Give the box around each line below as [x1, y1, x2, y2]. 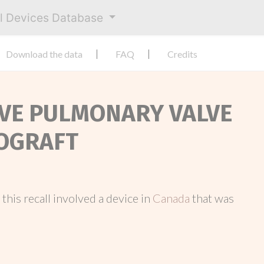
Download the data [6, 48, 82, 60]
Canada [153, 191, 192, 205]
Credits [167, 48, 197, 60]
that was [192, 191, 234, 205]
